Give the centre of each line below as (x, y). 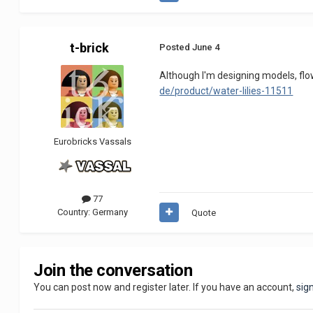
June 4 (206, 47)
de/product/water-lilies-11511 (226, 90)
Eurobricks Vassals (92, 141)
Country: (74, 212)
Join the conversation (113, 270)
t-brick (90, 48)
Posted (176, 47)
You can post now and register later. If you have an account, (165, 287)
